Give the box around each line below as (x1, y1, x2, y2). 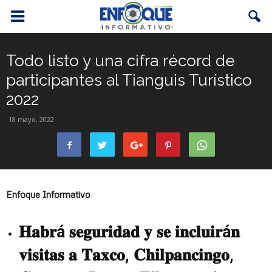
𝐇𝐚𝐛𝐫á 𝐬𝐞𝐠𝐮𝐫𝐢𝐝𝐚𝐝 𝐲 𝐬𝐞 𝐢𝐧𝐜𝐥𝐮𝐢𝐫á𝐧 (19, 222, 240, 242)
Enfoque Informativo (6, 189, 90, 200)
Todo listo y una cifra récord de (6, 52, 235, 70)
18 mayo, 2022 (8, 115, 54, 124)
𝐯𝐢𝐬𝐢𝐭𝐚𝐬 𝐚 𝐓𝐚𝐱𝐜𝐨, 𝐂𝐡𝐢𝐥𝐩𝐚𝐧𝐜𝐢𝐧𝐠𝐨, (19, 245, 234, 265)
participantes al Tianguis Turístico (6, 71, 252, 89)
